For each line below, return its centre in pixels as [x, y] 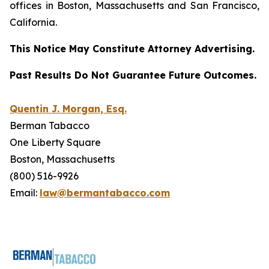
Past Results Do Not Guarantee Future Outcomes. [134, 75]
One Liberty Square [55, 142]
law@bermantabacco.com [105, 193]
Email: [25, 193]
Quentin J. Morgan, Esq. [68, 109]
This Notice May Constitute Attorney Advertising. [132, 49]
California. [33, 22]
